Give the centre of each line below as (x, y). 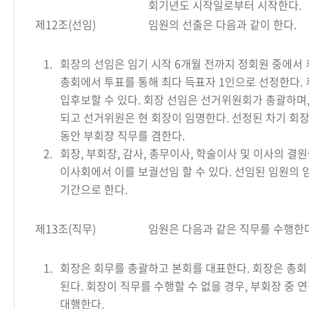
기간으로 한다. (94, 189)
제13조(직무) (66, 228)
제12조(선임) (66, 24)
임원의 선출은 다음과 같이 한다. (222, 24)
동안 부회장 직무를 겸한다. (122, 135)
